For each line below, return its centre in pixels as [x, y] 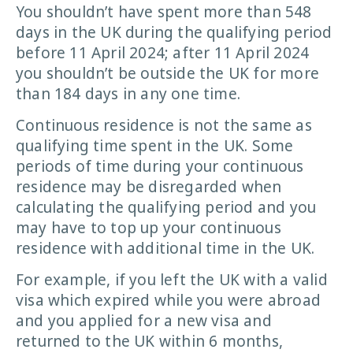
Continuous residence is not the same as [164, 126]
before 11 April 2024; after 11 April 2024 [163, 52]
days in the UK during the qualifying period [174, 32]
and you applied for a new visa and [144, 321]
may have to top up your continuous [149, 228]
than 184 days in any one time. [128, 93]
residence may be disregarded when [149, 187]
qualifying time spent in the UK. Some [155, 146]
